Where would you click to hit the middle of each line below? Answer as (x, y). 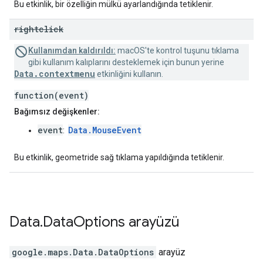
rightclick (39, 29)
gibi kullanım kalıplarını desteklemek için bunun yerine (126, 63)
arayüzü (154, 222)
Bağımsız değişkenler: (57, 112)
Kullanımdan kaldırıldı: (72, 51)
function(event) (51, 96)
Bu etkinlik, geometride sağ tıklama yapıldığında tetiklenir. (119, 158)
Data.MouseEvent (105, 130)
